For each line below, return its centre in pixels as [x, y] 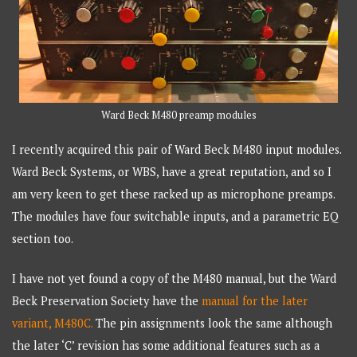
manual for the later [255, 300]
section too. [43, 239]
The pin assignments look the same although [213, 323]
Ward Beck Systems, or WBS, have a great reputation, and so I [172, 172]
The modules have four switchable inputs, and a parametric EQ [176, 217]
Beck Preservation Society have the [107, 300]
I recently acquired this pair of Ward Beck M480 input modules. [177, 150]
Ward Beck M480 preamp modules [178, 116]
